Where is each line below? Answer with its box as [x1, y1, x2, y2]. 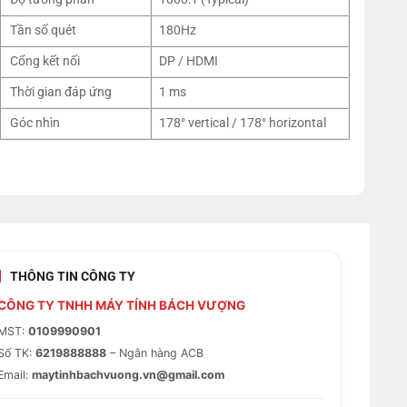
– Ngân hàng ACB [106, 345, 203, 360]
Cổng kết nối [10, 53, 81, 69]
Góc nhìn [10, 114, 61, 131]
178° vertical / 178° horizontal [158, 114, 326, 131]
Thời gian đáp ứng [10, 84, 113, 100]
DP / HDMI [158, 53, 218, 69]
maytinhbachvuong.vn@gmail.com [32, 367, 224, 382]
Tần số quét [10, 22, 77, 38]
